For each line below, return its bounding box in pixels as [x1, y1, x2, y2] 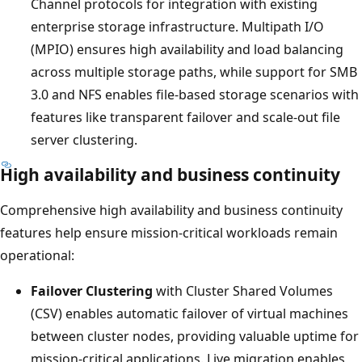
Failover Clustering [31, 281, 153, 300]
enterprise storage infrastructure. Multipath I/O [31, 17, 324, 36]
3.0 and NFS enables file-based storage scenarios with [31, 85, 359, 103]
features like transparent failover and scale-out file [31, 107, 340, 126]
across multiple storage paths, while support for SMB [31, 62, 357, 81]
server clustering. [31, 130, 137, 149]
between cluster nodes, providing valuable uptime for [31, 326, 359, 345]
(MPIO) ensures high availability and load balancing [31, 40, 343, 58]
